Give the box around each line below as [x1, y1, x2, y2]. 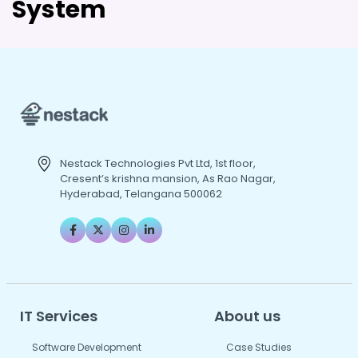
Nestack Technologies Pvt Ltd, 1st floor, [60, 155, 256, 171]
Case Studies [225, 340, 292, 354]
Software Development [32, 340, 141, 354]
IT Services [20, 305, 97, 326]
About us [213, 305, 280, 326]
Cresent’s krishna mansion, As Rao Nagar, [60, 170, 276, 186]
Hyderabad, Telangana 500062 [60, 185, 222, 201]
